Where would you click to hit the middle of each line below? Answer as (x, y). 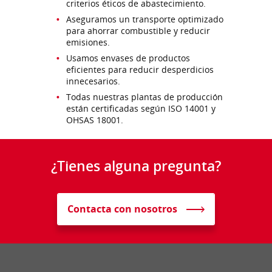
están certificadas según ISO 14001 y (141, 109)
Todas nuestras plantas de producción (144, 97)
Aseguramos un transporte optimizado (145, 19)
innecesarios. (93, 81)
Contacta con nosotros (122, 209)
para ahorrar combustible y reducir (138, 31)
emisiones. (88, 42)
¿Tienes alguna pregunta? (136, 166)
